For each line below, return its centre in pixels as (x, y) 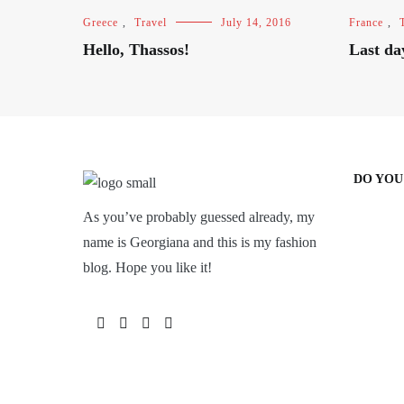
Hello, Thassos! (136, 50)
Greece (101, 23)
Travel (151, 23)
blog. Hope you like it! (147, 267)
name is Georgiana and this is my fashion (200, 242)
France (366, 23)
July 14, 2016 (256, 23)
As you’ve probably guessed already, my (199, 217)
